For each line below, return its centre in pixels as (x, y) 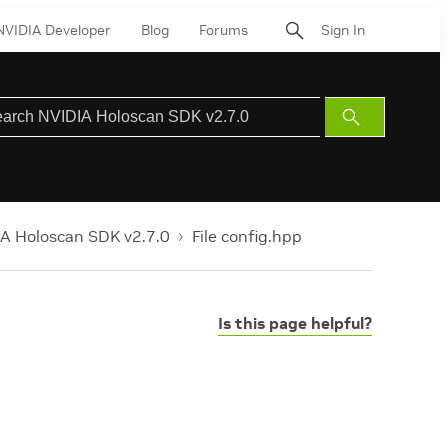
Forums (223, 29)
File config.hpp (247, 236)
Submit (374, 116)
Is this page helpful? (295, 323)
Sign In (343, 29)
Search (374, 140)
